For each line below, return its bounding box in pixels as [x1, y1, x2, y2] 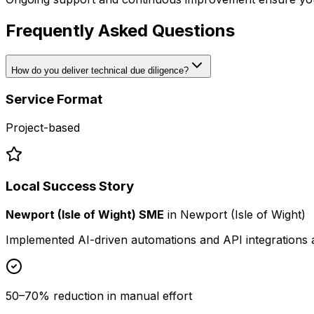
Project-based [6, 120, 80, 135]
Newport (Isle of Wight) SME [6, 207, 164, 222]
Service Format [6, 90, 102, 107]
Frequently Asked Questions [6, 20, 235, 41]
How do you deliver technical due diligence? [11, 65, 189, 76]
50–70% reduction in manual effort [6, 289, 192, 303]
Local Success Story [6, 178, 134, 195]
